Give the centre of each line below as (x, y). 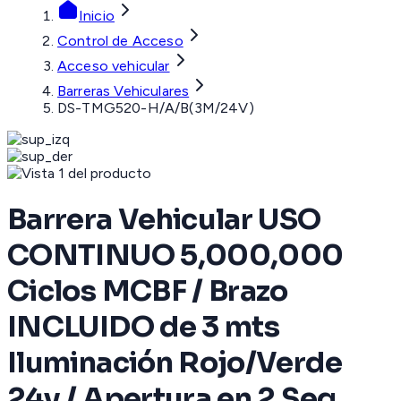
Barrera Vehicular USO (164, 219)
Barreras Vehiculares (124, 91)
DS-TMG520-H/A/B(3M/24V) (156, 108)
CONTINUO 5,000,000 (175, 255)
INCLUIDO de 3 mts (144, 326)
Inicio (97, 16)
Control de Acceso (120, 41)
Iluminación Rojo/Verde (175, 362)
